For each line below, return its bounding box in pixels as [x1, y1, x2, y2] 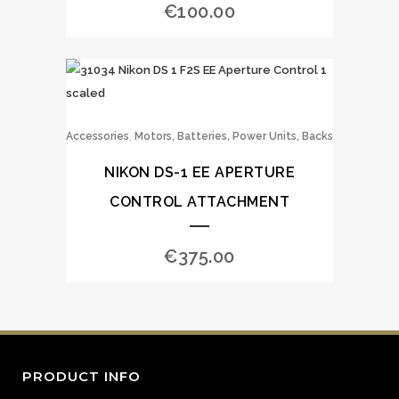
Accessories [66, 130, 129, 142]
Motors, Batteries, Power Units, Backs [134, 130, 333, 142]
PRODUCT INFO [22, 368, 141, 385]
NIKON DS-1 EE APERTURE [104, 164, 295, 181]
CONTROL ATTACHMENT [110, 193, 289, 210]
